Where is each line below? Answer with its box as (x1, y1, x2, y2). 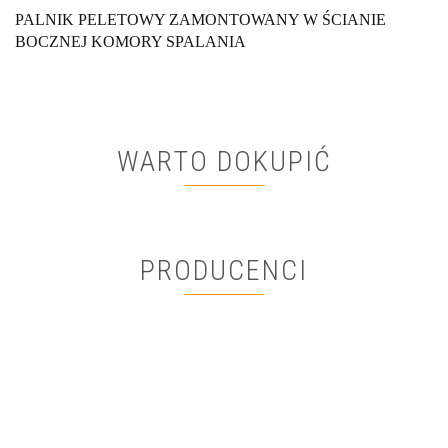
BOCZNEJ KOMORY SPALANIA (15, 33, 246, 51)
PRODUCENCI (140, 254, 308, 288)
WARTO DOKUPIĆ (116, 145, 332, 179)
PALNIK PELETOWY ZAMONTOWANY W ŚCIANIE (15, 11, 386, 29)
